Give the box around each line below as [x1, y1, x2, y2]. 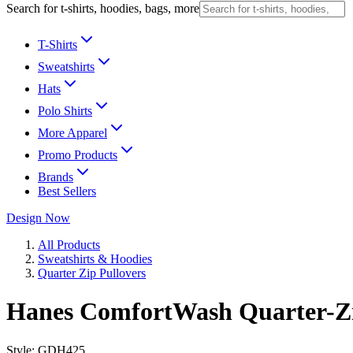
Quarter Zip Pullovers [38, 266, 146, 280]
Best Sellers [38, 184, 96, 198]
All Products [38, 238, 100, 251]
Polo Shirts [38, 104, 92, 117]
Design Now [6, 211, 70, 225]
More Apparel [38, 126, 107, 139]
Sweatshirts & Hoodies [38, 252, 152, 266]
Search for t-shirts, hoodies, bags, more [6, 2, 199, 15]
